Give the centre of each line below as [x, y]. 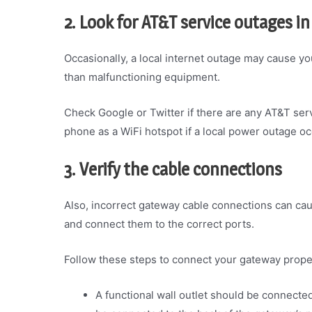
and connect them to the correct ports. [159, 224]
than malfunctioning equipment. [142, 77]
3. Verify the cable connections [173, 169]
